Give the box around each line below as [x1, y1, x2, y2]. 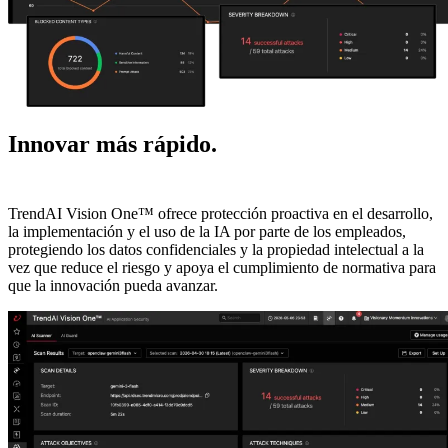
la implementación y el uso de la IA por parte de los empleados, [8, 222, 406, 240]
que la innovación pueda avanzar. [8, 276, 218, 294]
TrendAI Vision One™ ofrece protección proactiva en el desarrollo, [8, 204, 433, 222]
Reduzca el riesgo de [223, 131, 433, 158]
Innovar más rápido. [8, 131, 223, 158]
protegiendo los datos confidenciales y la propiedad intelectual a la [8, 240, 424, 258]
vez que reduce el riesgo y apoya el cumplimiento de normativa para [8, 258, 436, 276]
